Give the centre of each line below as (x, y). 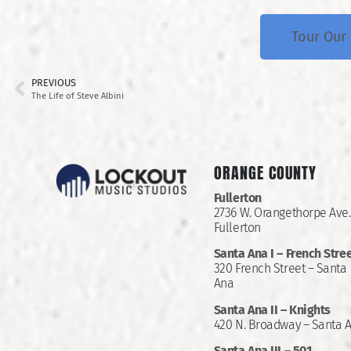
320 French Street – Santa (280, 269)
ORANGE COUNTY (265, 172)
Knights (310, 309)
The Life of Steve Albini (78, 96)
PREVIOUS (54, 82)
